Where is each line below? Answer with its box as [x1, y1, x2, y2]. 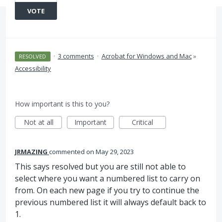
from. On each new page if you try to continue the [15, 185, 199, 196]
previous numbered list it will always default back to [15, 197, 206, 208]
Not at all [23, 117, 54, 127]
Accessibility [15, 64, 51, 73]
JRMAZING [15, 147, 48, 156]
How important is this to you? [15, 99, 110, 109]
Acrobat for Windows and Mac [101, 52, 192, 60]
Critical [132, 117, 153, 127]
